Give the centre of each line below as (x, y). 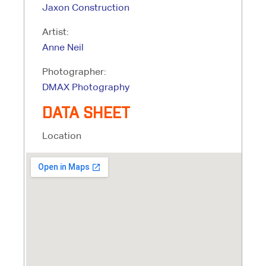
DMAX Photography (86, 87)
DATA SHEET (86, 113)
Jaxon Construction (86, 7)
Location (62, 136)
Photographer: (74, 72)
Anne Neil (63, 47)
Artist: (56, 32)
